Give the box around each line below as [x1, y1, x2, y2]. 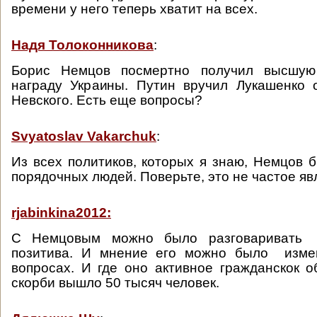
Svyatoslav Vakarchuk [11, 129, 156, 144]
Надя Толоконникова [11, 38, 154, 52]
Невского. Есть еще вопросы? [11, 93, 202, 108]
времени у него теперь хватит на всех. [11, 1, 258, 16]
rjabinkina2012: [11, 205, 111, 220]
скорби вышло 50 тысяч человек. [11, 275, 219, 290]
